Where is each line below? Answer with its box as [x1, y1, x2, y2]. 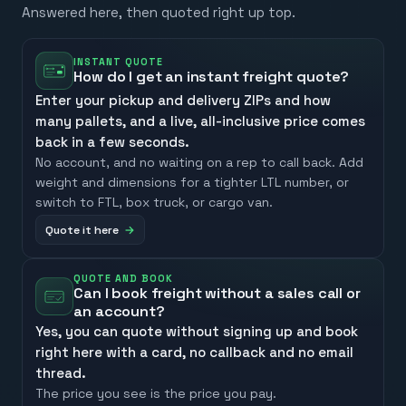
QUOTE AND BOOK [73, 272, 173, 285]
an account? [73, 301, 165, 321]
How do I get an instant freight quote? [73, 66, 350, 86]
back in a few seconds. [35, 133, 190, 151]
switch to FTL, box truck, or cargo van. [35, 194, 274, 211]
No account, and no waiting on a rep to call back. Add [35, 154, 364, 171]
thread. [35, 363, 87, 382]
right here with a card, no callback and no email [35, 343, 354, 361]
